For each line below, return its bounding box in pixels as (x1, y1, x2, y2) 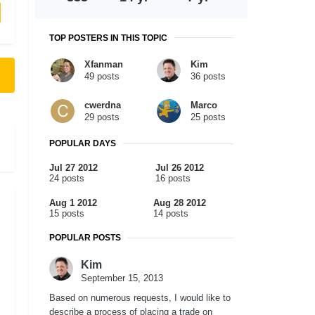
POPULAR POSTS (49, 233, 121, 243)
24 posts (49, 173, 84, 184)
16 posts (155, 173, 191, 184)
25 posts (191, 111, 226, 122)
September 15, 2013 (81, 273, 163, 284)
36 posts (191, 70, 226, 82)
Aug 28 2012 (153, 198, 206, 209)
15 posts (49, 208, 84, 219)
